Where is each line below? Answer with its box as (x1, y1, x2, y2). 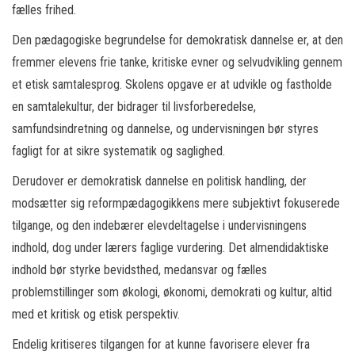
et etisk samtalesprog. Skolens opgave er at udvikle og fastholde (12, 77, 332, 92)
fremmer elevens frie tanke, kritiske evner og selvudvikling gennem (12, 55, 342, 70)
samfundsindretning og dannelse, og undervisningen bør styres (12, 121, 319, 136)
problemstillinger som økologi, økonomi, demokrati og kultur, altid (12, 284, 332, 300)
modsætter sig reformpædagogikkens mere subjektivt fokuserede (12, 196, 340, 211)
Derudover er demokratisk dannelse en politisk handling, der (12, 174, 307, 189)
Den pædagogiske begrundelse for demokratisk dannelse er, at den (12, 32, 343, 48)
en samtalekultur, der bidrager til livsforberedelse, (12, 99, 256, 114)
